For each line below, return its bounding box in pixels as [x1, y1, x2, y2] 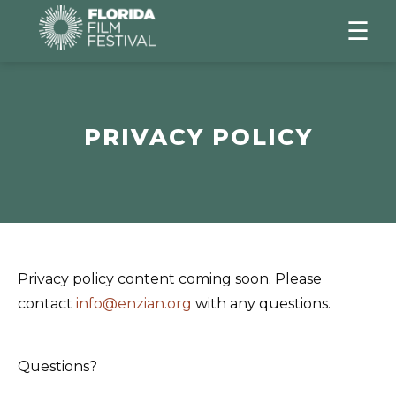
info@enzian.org [76, 295, 192, 312]
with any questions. [192, 295, 331, 312]
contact [18, 295, 76, 312]
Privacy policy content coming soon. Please [18, 270, 322, 287]
